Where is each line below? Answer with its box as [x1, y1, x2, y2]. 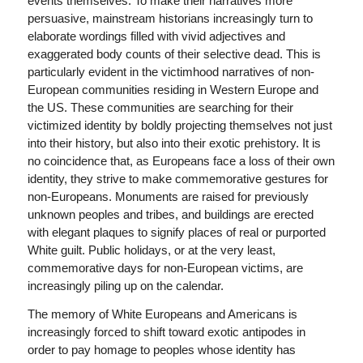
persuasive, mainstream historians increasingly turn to [27, 11, 313, 26]
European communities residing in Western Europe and [27, 83, 318, 97]
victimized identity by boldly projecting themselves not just [27, 118, 332, 133]
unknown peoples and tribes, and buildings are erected [27, 207, 314, 222]
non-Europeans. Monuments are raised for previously [27, 190, 309, 204]
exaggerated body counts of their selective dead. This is [27, 47, 321, 62]
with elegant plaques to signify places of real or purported [27, 225, 326, 240]
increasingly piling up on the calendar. [27, 279, 224, 293]
